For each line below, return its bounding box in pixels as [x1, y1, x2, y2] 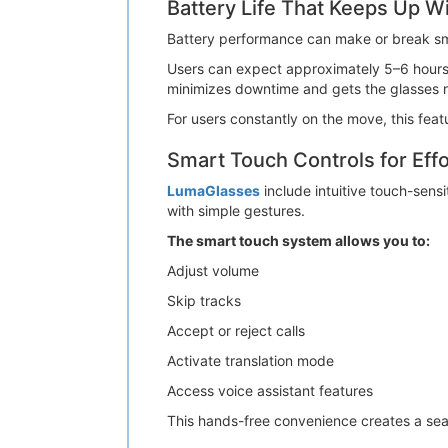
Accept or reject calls [167, 322, 305, 339]
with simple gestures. [167, 202, 305, 219]
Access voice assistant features [167, 382, 373, 399]
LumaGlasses [167, 182, 260, 199]
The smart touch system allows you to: [167, 232, 430, 249]
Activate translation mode [167, 352, 334, 369]
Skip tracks [167, 292, 241, 309]
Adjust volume [167, 262, 259, 279]
